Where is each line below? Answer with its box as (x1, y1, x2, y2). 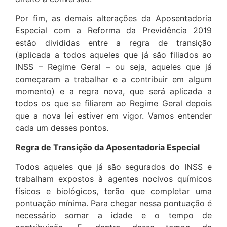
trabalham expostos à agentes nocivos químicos (15, 174, 212, 184)
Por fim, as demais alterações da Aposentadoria (15, 13, 212, 24)
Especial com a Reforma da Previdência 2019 (15, 25, 212, 36)
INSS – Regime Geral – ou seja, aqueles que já (15, 62, 212, 72)
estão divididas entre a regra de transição (15, 37, 212, 48)
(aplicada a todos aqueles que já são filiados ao (15, 50, 212, 60)
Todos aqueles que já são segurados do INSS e (15, 162, 212, 172)
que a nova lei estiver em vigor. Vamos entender (15, 110, 212, 121)
